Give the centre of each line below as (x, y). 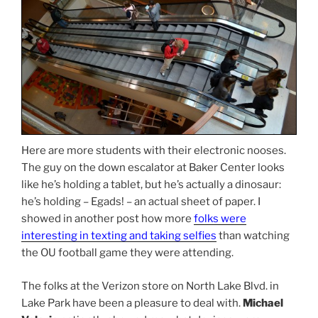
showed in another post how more (108, 219)
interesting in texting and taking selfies (119, 236)
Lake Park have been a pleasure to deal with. (132, 303)
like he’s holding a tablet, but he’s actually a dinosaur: (151, 185)
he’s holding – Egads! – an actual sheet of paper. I (141, 202)
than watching (253, 236)
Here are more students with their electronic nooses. (154, 151)
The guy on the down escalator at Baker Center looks (153, 168)
